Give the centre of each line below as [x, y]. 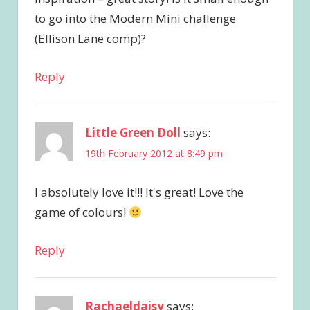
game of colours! [81, 212]
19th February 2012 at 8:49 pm [154, 154]
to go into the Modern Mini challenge [135, 19]
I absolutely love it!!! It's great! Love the [139, 192]
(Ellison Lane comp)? [90, 39]
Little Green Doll [133, 132]
